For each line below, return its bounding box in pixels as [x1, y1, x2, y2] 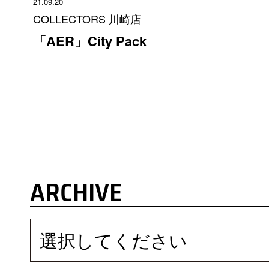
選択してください [40, 227, 187, 253]
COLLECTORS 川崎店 [33, 11, 141, 27]
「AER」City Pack [33, 31, 147, 51]
